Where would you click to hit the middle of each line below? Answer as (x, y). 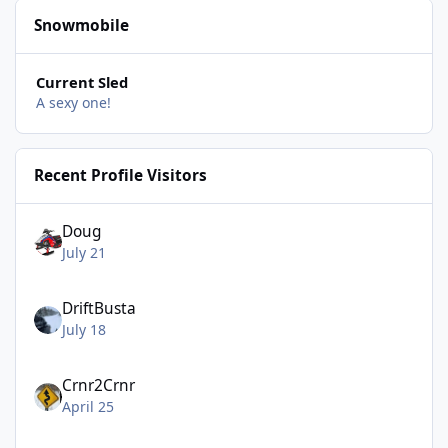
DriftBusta (99, 309)
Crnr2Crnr (99, 386)
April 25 (88, 407)
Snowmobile (82, 26)
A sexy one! (73, 103)
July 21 (84, 252)
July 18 (84, 330)
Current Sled (81, 82)
